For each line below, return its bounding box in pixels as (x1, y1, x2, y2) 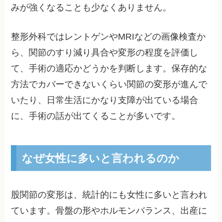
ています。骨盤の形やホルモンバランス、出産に (11, 205, 208, 216)
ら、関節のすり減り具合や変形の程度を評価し (11, 48, 199, 58)
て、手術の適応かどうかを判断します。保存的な (11, 63, 208, 74)
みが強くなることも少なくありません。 (11, 2, 172, 13)
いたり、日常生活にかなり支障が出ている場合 (11, 95, 199, 106)
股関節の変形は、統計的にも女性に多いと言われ (11, 189, 208, 200)
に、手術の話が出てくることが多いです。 (11, 111, 181, 121)
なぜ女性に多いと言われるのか (21, 150, 179, 166)
